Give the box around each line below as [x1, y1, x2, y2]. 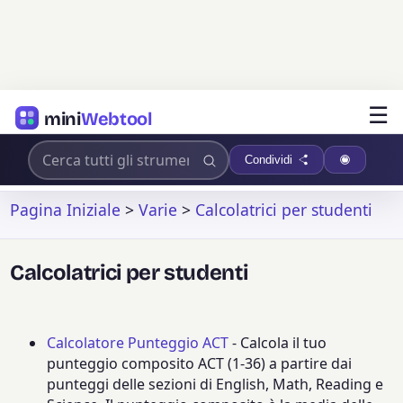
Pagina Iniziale [10, 198, 121, 220]
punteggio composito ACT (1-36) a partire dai [47, 353, 353, 373]
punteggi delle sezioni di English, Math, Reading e [47, 373, 384, 394]
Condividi [245, 153, 293, 166]
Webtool [80, 107, 152, 130]
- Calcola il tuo [228, 332, 327, 353]
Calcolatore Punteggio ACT [47, 332, 229, 353]
